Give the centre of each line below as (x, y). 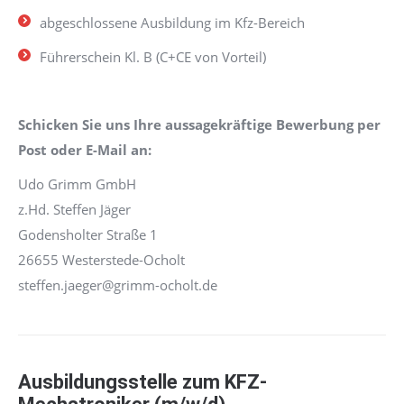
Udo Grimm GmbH (77, 184)
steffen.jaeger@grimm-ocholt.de (118, 285)
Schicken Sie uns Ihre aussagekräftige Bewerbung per (199, 124)
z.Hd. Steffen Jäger (74, 209)
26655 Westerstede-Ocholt (101, 260)
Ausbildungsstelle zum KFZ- (142, 382)
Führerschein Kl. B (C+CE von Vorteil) (153, 57)
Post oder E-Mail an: (85, 150)
